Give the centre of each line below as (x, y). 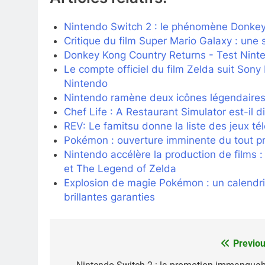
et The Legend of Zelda (120, 168)
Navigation (95, 247)
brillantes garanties (109, 197)
